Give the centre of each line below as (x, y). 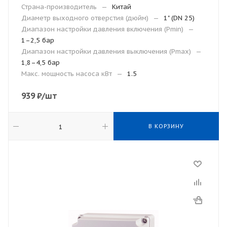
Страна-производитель (59, 7)
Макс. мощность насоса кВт (67, 74)
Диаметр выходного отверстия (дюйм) (85, 18)
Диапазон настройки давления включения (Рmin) (102, 29)
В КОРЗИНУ (166, 126)
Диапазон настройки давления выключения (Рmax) (106, 51)
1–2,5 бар (38, 40)
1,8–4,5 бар (41, 63)
